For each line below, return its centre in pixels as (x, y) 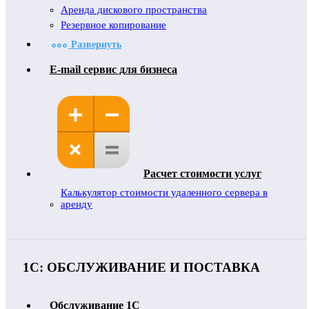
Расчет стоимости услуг (202, 173)
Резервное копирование (113, 25)
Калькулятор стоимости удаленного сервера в (164, 192)
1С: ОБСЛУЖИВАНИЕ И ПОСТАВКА (141, 268)
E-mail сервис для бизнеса (113, 69)
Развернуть (95, 44)
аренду (77, 204)
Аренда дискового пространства (134, 10)
